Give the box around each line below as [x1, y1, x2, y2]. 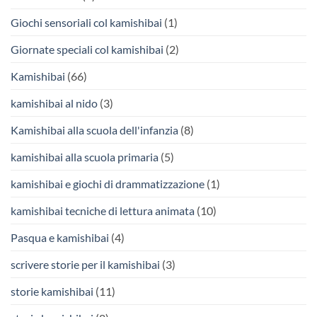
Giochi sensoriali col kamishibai [11, 16, 162, 30]
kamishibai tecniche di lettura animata [11, 204, 195, 218]
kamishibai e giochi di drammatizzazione [11, 177, 204, 191]
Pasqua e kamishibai [11, 231, 109, 245]
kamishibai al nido [11, 96, 98, 110]
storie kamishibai [11, 284, 93, 299]
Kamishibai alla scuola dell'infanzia [11, 123, 178, 137]
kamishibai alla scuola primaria [11, 150, 158, 164]
